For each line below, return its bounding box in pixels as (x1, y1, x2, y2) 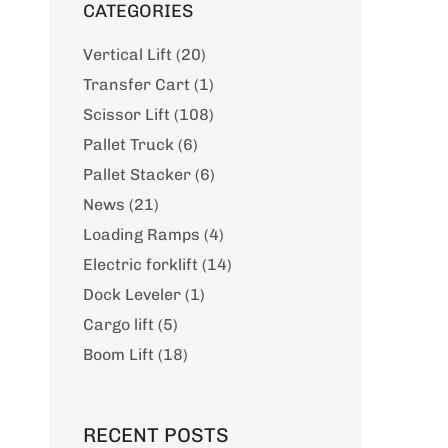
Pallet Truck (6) (83, 135, 198, 154)
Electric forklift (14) (83, 255, 232, 274)
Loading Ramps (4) (83, 225, 224, 244)
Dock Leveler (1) (83, 285, 205, 304)
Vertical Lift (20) (83, 45, 206, 64)
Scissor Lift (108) (83, 105, 214, 124)
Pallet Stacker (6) (83, 165, 215, 184)
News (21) (83, 195, 159, 214)
